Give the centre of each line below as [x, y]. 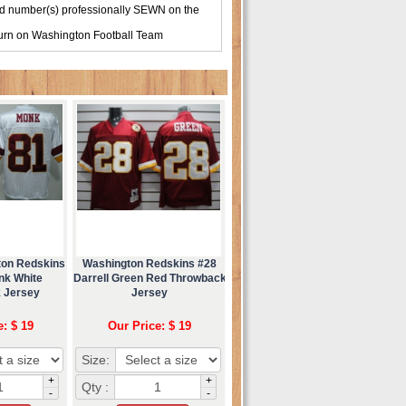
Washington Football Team [97, 35]
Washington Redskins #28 [150, 263]
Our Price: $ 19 [150, 325]
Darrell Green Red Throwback [150, 278]
